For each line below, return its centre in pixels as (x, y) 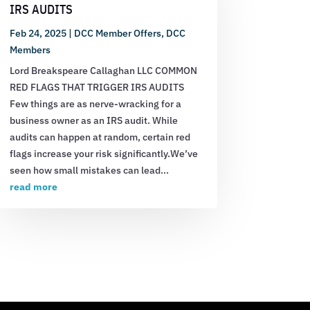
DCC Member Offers (117, 33)
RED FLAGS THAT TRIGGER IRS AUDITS (97, 87)
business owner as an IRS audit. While (93, 120)
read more (33, 186)
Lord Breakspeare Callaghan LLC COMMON (103, 70)
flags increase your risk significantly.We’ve (103, 153)
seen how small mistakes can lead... (89, 170)
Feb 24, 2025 (38, 33)
